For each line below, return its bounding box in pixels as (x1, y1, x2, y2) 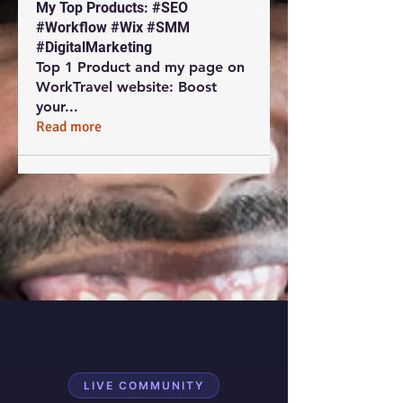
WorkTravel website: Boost (36, 78, 217, 95)
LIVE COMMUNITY (84, 379, 204, 392)
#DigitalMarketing (36, 39, 152, 56)
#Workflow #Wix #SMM (36, 19, 190, 36)
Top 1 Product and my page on (36, 58, 245, 76)
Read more (36, 118, 102, 136)
